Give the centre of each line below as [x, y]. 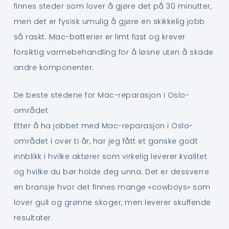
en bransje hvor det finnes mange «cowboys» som [112, 187]
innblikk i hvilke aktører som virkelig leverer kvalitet [110, 157]
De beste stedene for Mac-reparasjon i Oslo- [101, 95]
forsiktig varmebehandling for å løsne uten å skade [113, 52]
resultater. [33, 218]
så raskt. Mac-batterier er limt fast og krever [99, 37]
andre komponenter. [54, 67]
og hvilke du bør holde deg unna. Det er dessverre [111, 172]
